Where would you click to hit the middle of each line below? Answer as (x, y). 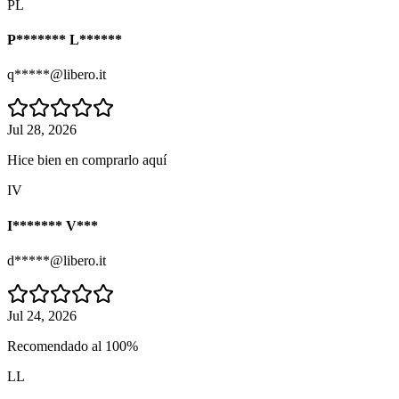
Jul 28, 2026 (42, 130)
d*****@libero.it (57, 261)
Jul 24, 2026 (42, 316)
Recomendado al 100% (73, 346)
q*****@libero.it (57, 75)
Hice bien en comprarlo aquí (87, 160)
